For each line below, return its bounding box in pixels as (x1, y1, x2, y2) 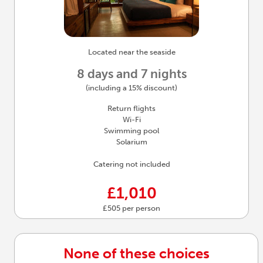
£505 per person (103, 204, 160, 213)
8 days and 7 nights (76, 66, 187, 81)
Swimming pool (104, 126, 159, 136)
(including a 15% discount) (86, 83, 177, 93)
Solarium (116, 137, 147, 147)
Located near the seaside (87, 47, 176, 56)
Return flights (107, 104, 156, 113)
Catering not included (93, 160, 170, 169)
